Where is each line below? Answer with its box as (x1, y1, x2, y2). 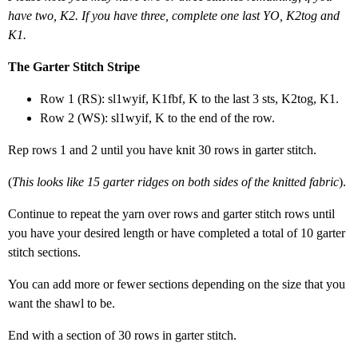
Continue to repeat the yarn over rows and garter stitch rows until (8, 207, 335, 221)
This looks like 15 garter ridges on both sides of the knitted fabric (12, 175, 339, 189)
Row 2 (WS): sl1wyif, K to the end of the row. (40, 111, 275, 125)
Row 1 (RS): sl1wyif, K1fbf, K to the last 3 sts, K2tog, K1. (40, 92, 339, 106)
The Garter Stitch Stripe (8, 60, 140, 74)
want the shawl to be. (8, 296, 115, 311)
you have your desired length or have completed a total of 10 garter (8, 226, 345, 241)
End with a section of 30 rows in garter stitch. (8, 328, 237, 343)
